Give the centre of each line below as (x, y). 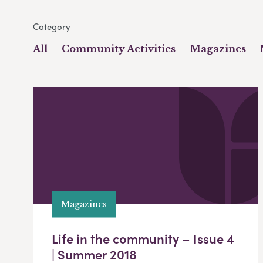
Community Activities (119, 49)
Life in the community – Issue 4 (143, 239)
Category (52, 27)
